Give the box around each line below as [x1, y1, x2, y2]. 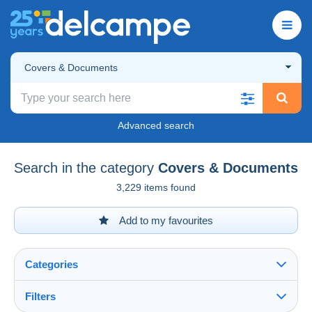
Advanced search [118, 119, 194, 131]
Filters [25, 290, 56, 302]
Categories [25, 258, 78, 270]
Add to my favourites [117, 214, 213, 226]
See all [29, 298, 61, 311]
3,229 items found [116, 181, 196, 193]
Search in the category [14, 159, 154, 175]
